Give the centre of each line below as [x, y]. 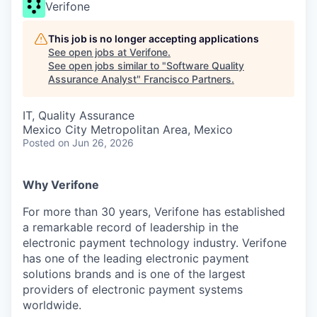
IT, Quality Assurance [79, 115]
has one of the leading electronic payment [136, 258]
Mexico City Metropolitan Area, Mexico [128, 129]
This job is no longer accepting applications [154, 39]
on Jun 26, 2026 [96, 143]
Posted [39, 143]
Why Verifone [61, 185]
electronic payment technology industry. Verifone [155, 243]
